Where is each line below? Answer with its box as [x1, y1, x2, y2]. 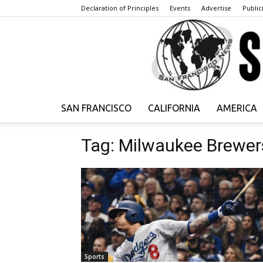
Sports [85, 252, 104, 261]
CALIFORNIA [148, 103, 200, 114]
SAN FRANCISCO [61, 103, 131, 114]
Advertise [201, 4, 231, 12]
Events [170, 4, 190, 12]
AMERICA [217, 103, 257, 114]
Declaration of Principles [81, 4, 159, 12]
